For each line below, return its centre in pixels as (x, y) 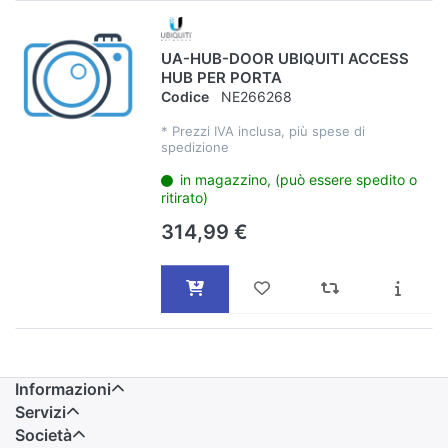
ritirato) (184, 197)
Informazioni (63, 388)
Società (43, 434)
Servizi (40, 411)
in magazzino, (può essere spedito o (299, 179)
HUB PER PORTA (221, 78)
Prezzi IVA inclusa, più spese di (268, 130)
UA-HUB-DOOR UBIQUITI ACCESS (284, 59)
